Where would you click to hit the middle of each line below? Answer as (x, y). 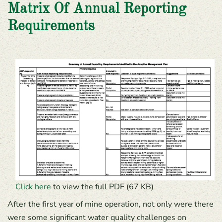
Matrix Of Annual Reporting (97, 9)
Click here (33, 187)
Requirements (51, 27)
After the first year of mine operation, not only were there (111, 204)
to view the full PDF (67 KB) (102, 187)
